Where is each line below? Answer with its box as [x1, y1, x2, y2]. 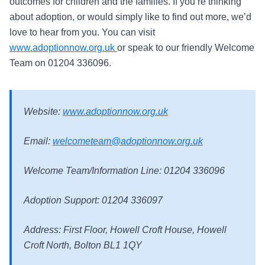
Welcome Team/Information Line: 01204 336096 [24, 166, 225, 176]
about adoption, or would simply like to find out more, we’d [9, 12, 251, 22]
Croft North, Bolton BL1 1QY [24, 240, 142, 250]
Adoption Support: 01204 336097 [24, 195, 163, 205]
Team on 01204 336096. [9, 58, 111, 68]
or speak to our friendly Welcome [117, 43, 254, 53]
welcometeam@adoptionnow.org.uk [53, 136, 203, 146]
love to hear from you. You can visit [9, 27, 155, 37]
